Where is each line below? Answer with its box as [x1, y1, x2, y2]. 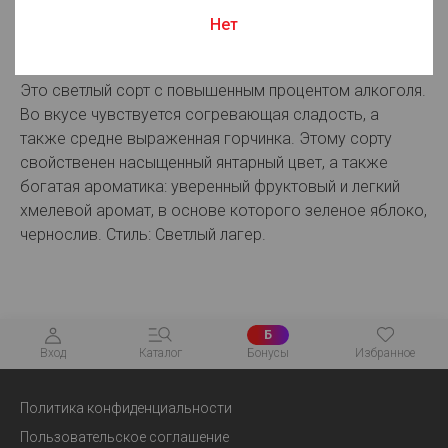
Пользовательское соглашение [20, 429, 229, 445]
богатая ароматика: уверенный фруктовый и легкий [20, 177, 400, 196]
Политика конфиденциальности [20, 400, 232, 416]
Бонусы [247, 346, 290, 360]
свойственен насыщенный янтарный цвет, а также [20, 153, 388, 172]
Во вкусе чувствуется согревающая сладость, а [20, 105, 379, 124]
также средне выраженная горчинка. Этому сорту [20, 129, 392, 148]
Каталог [138, 346, 182, 360]
